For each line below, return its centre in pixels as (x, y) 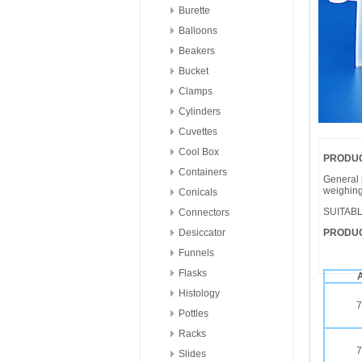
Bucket (194, 71)
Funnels (196, 253)
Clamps (196, 91)
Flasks (193, 273)
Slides (192, 354)
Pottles (194, 314)
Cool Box (199, 152)
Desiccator (202, 233)
